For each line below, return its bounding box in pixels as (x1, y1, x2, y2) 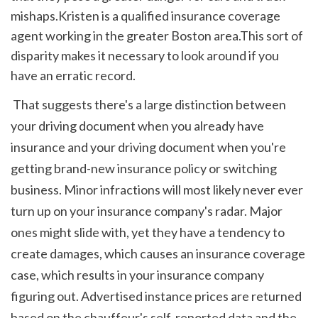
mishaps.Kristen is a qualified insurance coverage (11, 7, 280, 23)
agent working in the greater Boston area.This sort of (11, 27, 303, 43)
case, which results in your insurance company (11, 267, 264, 283)
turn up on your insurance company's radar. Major (11, 203, 283, 219)
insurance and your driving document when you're (11, 139, 286, 155)
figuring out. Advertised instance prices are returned (11, 288, 302, 305)
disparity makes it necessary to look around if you (11, 47, 279, 63)
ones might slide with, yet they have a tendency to (11, 224, 285, 241)
